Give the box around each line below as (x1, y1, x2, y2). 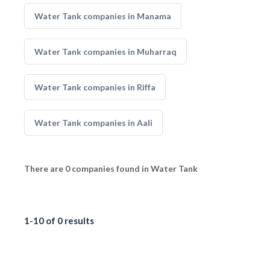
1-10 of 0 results (24, 215, 94, 226)
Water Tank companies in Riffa (34, 82, 155, 92)
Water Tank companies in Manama (34, 11, 171, 21)
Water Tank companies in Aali (34, 118, 152, 128)
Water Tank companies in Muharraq (34, 46, 177, 57)
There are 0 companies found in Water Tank (24, 163, 198, 174)
